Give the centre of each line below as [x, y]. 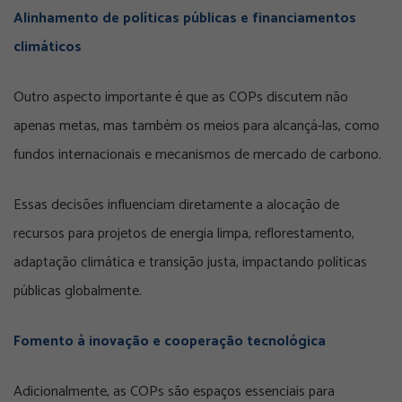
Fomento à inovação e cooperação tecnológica [170, 342]
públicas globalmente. [78, 292]
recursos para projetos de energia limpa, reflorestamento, [184, 234]
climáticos [48, 48]
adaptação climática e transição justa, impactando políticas [190, 263]
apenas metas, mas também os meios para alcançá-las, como [197, 127]
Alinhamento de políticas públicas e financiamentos [185, 19]
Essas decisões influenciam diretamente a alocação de [176, 205]
